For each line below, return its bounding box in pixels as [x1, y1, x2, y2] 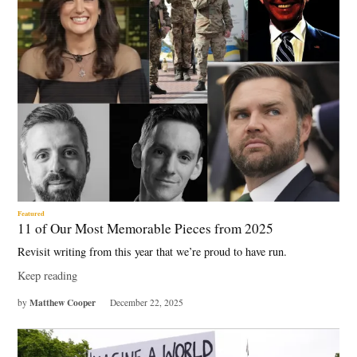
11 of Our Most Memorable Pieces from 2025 [18, 218, 279, 237]
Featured [18, 207, 45, 218]
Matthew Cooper [29, 295, 96, 309]
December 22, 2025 [109, 296, 183, 308]
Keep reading [18, 268, 78, 284]
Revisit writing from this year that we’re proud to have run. [18, 244, 292, 260]
